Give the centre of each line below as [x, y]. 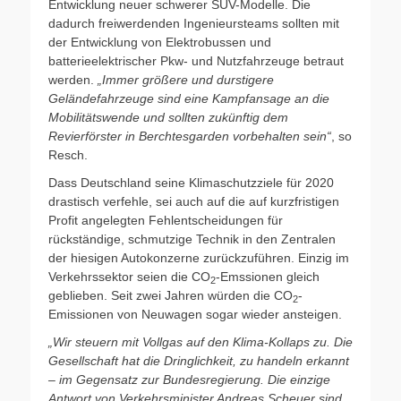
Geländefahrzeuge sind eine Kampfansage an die [189, 98]
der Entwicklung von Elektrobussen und [160, 42]
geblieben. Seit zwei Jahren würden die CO [171, 295]
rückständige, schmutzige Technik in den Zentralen [192, 239]
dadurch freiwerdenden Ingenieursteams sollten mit [194, 23]
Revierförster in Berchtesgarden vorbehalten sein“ [190, 136]
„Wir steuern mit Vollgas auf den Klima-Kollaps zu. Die [200, 341]
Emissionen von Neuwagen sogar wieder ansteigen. [195, 314]
